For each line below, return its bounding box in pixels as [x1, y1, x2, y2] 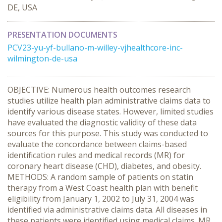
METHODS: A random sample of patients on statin [7, 171, 193, 182]
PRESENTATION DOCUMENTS [7, 29, 117, 40]
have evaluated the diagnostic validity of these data [7, 117, 197, 128]
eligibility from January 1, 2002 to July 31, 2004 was [7, 193, 194, 204]
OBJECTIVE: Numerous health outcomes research [7, 84, 191, 95]
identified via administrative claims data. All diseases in [7, 204, 207, 215]
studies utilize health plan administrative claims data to [7, 95, 211, 106]
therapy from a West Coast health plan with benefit [7, 182, 198, 193]
